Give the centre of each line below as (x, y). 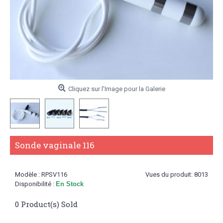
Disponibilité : (35, 184)
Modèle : (28, 174)
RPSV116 (54, 174)
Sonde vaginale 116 (55, 145)
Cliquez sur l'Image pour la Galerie (116, 89)
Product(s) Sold (48, 204)
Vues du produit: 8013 (177, 174)
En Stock (70, 184)
